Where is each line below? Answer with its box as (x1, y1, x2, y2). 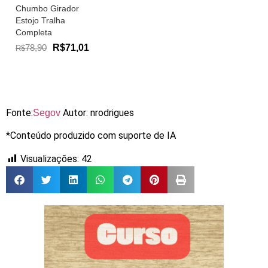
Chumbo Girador (16, 4, 79, 14)
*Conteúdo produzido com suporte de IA (6, 130, 176, 142)
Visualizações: (20, 153, 79, 165)
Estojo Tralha (16, 16, 65, 26)
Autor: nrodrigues (63, 107, 134, 119)
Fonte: (6, 107, 33, 119)
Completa (16, 28, 52, 38)
